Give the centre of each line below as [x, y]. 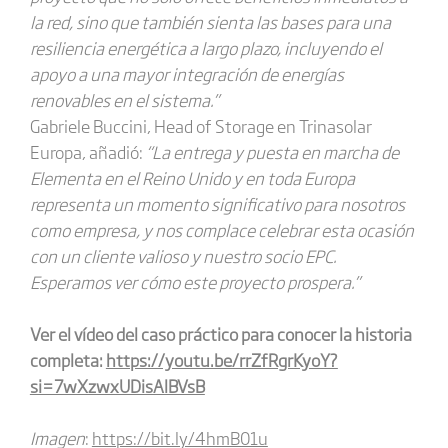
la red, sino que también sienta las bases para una [210, 21]
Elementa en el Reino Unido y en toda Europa [192, 177]
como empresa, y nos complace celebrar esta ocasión [221, 229]
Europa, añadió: [87, 151]
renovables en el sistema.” [124, 99]
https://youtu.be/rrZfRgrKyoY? [221, 359]
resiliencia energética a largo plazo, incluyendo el [205, 47]
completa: [67, 359]
